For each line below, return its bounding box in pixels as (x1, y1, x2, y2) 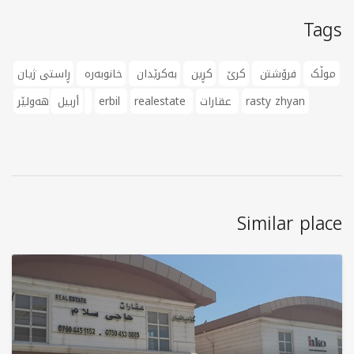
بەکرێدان (132, 63, 177, 85)
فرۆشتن (256, 63, 297, 85)
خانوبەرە (80, 63, 122, 85)
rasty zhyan (246, 91, 306, 112)
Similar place (237, 206, 342, 241)
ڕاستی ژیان (17, 63, 70, 85)
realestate (134, 91, 190, 112)
